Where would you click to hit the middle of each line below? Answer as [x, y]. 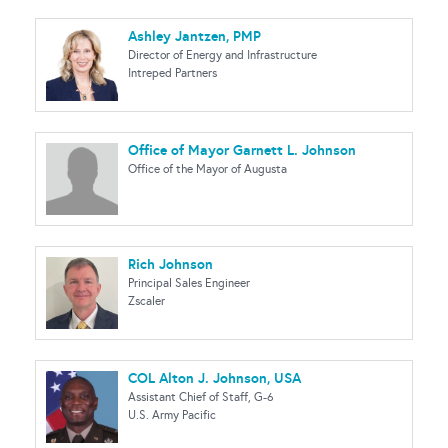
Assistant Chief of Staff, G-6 [201, 397]
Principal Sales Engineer [189, 283]
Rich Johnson [170, 264]
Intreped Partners [172, 73]
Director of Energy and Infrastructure [222, 55]
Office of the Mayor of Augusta [207, 169]
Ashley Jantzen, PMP [194, 36]
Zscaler [146, 301]
